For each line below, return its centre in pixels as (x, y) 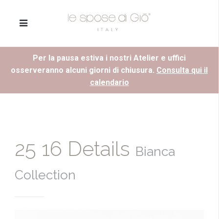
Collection (45, 175)
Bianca (155, 151)
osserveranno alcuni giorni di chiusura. (84, 70)
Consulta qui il (182, 70)
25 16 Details (75, 149)
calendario (109, 82)
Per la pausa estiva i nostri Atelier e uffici (109, 58)
